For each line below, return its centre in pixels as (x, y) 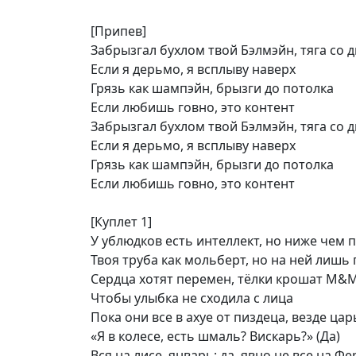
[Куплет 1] (121, 222)
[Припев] (118, 31)
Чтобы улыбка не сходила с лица (192, 298)
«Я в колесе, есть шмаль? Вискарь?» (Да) (215, 336)
